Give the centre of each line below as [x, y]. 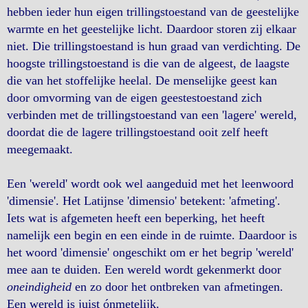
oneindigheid [39, 287]
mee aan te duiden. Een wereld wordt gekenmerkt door [144, 269]
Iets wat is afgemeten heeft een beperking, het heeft [136, 218]
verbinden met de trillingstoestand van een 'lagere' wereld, [152, 115]
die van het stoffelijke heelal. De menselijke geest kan [142, 80]
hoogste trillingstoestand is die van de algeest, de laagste [148, 63]
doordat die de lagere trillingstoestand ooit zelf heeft [137, 132]
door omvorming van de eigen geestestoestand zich [134, 98]
